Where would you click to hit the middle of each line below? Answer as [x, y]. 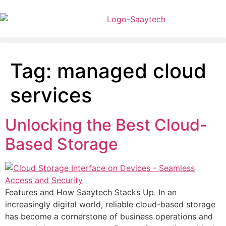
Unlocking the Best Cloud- [106, 125]
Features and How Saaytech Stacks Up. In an [91, 192]
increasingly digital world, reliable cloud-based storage [110, 204]
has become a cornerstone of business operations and [109, 216]
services [51, 95]
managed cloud [132, 71]
